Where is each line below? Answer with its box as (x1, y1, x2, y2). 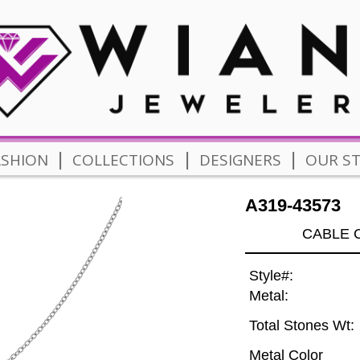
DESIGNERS (198, 149, 281, 170)
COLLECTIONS (72, 149, 175, 170)
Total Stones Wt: (248, 317, 354, 334)
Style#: (248, 268, 293, 284)
